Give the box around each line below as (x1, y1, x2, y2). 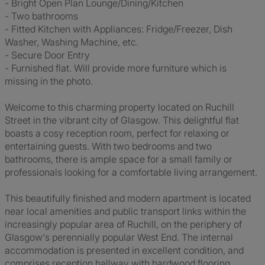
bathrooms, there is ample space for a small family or (5, 153, 232, 165)
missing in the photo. (5, 75, 93, 87)
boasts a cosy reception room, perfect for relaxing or (5, 127, 230, 139)
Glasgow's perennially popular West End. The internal (5, 231, 233, 243)
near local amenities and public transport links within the (5, 205, 246, 217)
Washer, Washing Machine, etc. (5, 36, 138, 48)
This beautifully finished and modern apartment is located (5, 192, 251, 204)
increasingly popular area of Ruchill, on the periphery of (5, 218, 242, 230)
